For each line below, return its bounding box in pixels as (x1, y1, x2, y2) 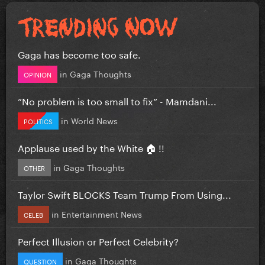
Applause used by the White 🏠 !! (18, 139, 164, 154)
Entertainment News (62, 206, 142, 220)
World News (71, 113, 118, 127)
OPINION (24, 68, 51, 79)
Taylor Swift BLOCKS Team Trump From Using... (18, 186, 231, 201)
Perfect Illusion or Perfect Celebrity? (18, 232, 179, 248)
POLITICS (24, 115, 53, 126)
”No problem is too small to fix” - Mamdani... (18, 92, 216, 108)
